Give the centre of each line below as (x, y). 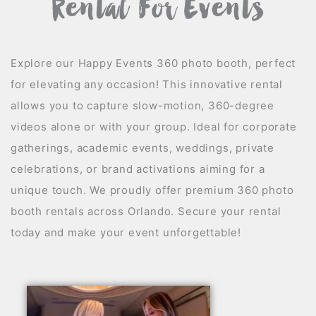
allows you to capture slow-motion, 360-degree (142, 106)
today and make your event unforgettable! (126, 233)
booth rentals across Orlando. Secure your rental (146, 212)
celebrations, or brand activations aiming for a (138, 169)
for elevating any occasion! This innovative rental (147, 85)
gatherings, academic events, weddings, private (142, 148)
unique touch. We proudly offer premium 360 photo (152, 190)
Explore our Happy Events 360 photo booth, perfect (153, 63)
